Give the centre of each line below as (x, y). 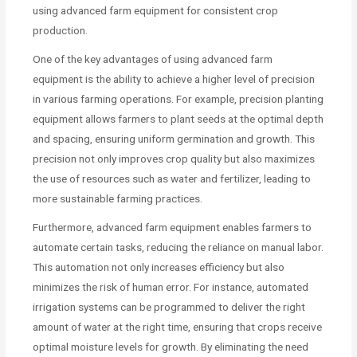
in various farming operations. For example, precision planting (178, 98)
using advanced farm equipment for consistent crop (156, 10)
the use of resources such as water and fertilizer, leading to (172, 178)
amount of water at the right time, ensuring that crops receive (178, 326)
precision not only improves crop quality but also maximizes (174, 158)
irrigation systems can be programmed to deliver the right (169, 306)
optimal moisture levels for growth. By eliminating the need (171, 346)
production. (61, 30)
